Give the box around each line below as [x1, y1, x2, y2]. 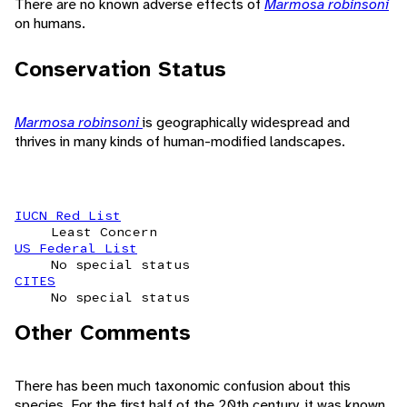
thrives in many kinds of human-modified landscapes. [15, 131, 345, 151]
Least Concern [51, 223, 157, 240]
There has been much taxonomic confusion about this [15, 375, 351, 395]
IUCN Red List [15, 206, 121, 223]
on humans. [15, 13, 85, 33]
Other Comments [15, 317, 191, 347]
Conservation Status [15, 54, 226, 84]
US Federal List [15, 239, 137, 256]
